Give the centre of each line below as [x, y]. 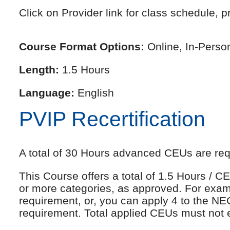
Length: [39, 70]
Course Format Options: [82, 47]
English [94, 93]
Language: [47, 93]
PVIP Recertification [112, 119]
